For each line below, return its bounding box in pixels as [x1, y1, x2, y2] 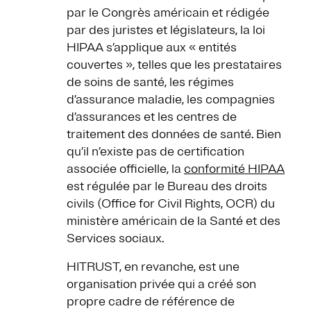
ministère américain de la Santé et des [67, 213, 280, 229]
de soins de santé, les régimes [67, 74, 234, 90]
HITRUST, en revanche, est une [67, 259, 239, 275]
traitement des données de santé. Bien [67, 126, 281, 142]
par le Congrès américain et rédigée [67, 5, 269, 21]
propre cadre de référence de [67, 294, 235, 310]
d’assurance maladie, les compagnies [67, 92, 275, 108]
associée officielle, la [67, 161, 184, 177]
